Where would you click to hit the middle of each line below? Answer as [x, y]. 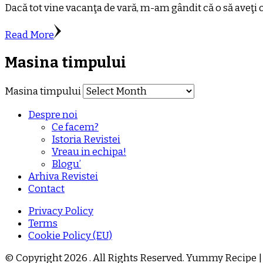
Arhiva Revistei [63, 177]
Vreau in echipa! [89, 152]
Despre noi [53, 115]
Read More [29, 35]
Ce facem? [75, 127]
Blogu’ [66, 164]
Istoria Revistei [86, 140]
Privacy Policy [61, 211]
